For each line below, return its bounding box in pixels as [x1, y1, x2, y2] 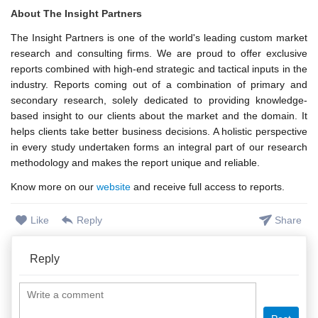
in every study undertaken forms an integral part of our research [11, 141, 307, 153]
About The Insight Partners [11, 7, 142, 19]
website [97, 180, 131, 192]
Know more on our [11, 180, 97, 192]
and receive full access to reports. [131, 180, 285, 192]
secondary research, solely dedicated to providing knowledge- [11, 94, 307, 106]
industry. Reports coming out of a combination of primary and [11, 78, 307, 90]
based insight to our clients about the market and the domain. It [11, 109, 307, 121]
